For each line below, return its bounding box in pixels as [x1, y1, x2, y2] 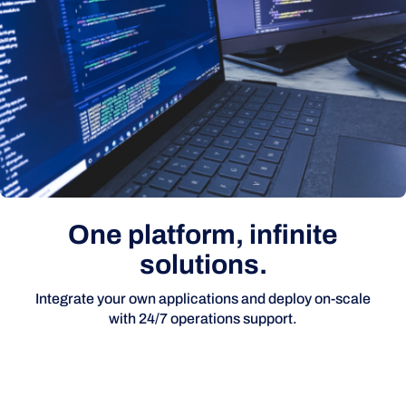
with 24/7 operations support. [109, 311, 297, 327]
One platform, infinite [68, 220, 338, 250]
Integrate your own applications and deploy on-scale [35, 291, 371, 307]
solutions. [139, 250, 267, 280]
